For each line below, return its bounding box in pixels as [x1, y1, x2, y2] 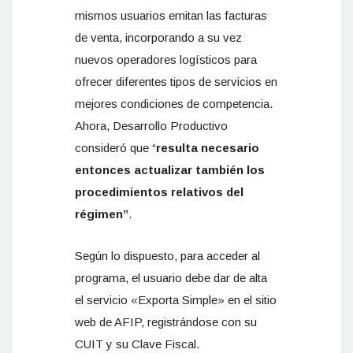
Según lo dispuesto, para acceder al [75, 249, 260, 262]
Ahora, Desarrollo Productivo [75, 119, 228, 132]
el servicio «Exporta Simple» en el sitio [75, 293, 277, 307]
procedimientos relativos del [75, 185, 243, 199]
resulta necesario [156, 141, 259, 154]
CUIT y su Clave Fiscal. [75, 337, 199, 351]
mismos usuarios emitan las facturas [75, 9, 267, 22]
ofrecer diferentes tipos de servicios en [75, 75, 277, 88]
